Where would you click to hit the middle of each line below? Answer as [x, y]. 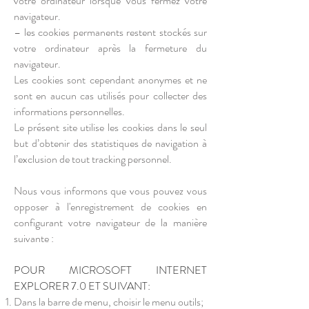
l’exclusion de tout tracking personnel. [93, 159]
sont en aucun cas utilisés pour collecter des [110, 96]
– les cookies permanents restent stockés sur [110, 32]
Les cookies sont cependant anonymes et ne [110, 80]
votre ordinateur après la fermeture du [110, 48]
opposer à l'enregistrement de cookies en [110, 207]
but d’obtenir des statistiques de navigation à [110, 143]
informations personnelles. [69, 111]
